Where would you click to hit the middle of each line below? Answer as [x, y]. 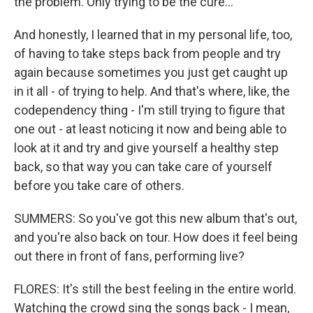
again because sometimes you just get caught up [151, 72]
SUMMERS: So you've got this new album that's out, [155, 218]
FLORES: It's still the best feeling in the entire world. [155, 289]
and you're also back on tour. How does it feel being [156, 237]
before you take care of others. [99, 185]
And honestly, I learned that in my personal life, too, [153, 35]
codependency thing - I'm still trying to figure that [150, 110]
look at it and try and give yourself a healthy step [146, 148]
